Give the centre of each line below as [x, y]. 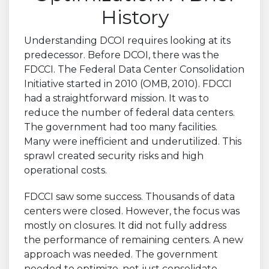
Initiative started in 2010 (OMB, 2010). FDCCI [128, 84]
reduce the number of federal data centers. [129, 113]
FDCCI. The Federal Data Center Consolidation [134, 70]
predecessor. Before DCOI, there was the [122, 55]
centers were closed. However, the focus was [132, 211]
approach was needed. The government [121, 255]
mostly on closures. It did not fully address [125, 226]
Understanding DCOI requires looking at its [127, 41]
